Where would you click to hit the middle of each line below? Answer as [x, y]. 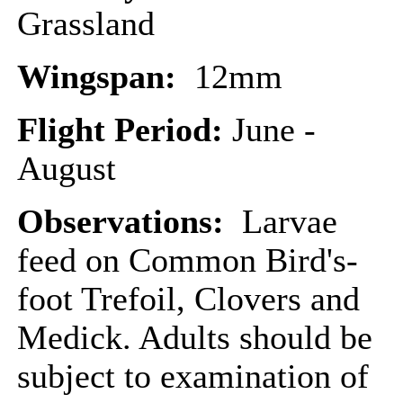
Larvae [285, 222]
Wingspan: [106, 77]
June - [274, 130]
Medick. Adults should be [195, 338]
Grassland [86, 24]
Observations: [125, 222]
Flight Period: [125, 130]
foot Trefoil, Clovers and [188, 299]
